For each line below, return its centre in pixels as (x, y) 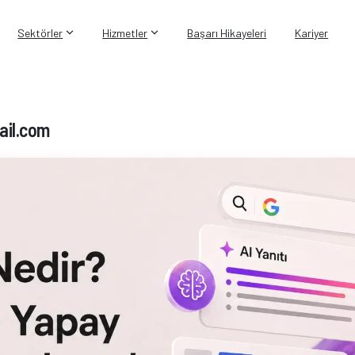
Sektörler (40, 32)
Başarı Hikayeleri (227, 32)
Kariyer (312, 32)
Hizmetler (125, 32)
